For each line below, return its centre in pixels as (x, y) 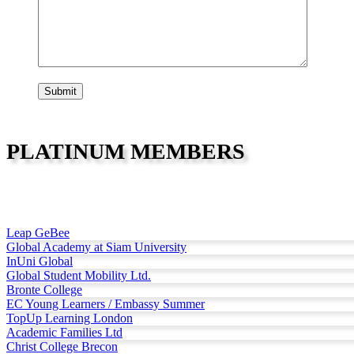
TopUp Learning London (70, 318)
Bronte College (44, 290)
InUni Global (40, 262)
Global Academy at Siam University (96, 247)
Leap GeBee (38, 233)
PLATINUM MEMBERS (126, 152)
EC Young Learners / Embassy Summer (105, 304)
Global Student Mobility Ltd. (79, 276)
